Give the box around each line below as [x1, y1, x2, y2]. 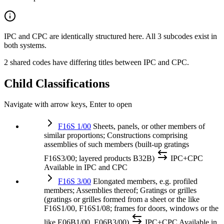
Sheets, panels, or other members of [93, 122, 205, 131]
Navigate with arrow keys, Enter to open [4, 100, 132, 109]
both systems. [4, 40, 46, 49]
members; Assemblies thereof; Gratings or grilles [44, 186, 196, 195]
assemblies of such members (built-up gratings [44, 140, 189, 149]
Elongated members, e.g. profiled [93, 177, 197, 186]
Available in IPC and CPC [44, 163, 127, 172]
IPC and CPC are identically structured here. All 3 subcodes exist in [4, 31, 217, 40]
